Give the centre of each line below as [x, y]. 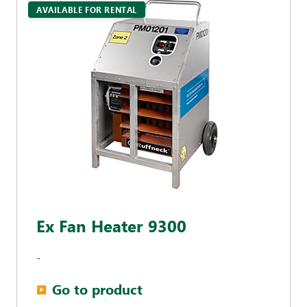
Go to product [97, 289]
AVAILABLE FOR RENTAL [87, 10]
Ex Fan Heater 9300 [111, 225]
